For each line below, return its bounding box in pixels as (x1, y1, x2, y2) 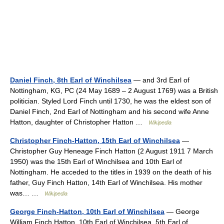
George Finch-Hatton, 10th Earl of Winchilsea (10, 207, 164, 216)
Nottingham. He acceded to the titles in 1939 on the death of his (10, 168, 211, 176)
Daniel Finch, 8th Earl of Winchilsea (10, 76, 131, 84)
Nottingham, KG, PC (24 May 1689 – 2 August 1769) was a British (10, 86, 218, 95)
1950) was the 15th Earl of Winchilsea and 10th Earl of (10, 157, 182, 166)
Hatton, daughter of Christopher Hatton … (10, 118, 148, 126)
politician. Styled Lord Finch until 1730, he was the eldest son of (10, 97, 211, 105)
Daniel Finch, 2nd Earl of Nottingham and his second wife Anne (10, 107, 209, 116)
